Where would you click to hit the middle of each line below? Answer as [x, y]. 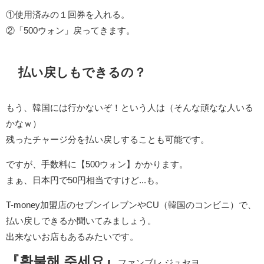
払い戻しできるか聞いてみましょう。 [81, 221]
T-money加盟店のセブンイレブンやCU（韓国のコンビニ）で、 [131, 205]
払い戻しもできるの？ [82, 72]
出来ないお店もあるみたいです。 [72, 237]
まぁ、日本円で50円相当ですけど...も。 [85, 180]
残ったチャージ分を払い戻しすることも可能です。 [108, 140]
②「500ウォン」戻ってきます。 [70, 30]
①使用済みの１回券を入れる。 [68, 14]
